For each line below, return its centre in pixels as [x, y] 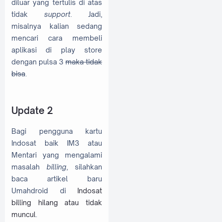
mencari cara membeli [57, 38]
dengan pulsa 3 [38, 62]
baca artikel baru [57, 179]
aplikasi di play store [57, 50]
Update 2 [32, 110]
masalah [29, 167]
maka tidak [84, 62]
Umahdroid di [44, 191]
